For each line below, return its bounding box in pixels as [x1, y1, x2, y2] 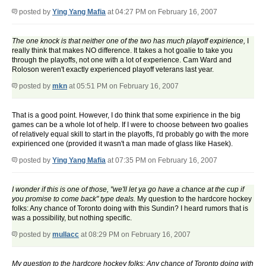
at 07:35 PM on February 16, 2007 [106, 156, 217, 165]
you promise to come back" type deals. [12, 195, 135, 204]
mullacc [52, 230, 79, 239]
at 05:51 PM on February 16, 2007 [67, 82, 179, 91]
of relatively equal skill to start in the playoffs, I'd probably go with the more [12, 130, 249, 139]
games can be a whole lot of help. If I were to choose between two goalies [12, 121, 248, 129]
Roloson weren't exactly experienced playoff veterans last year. [12, 65, 214, 74]
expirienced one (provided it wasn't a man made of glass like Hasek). [12, 140, 233, 148]
